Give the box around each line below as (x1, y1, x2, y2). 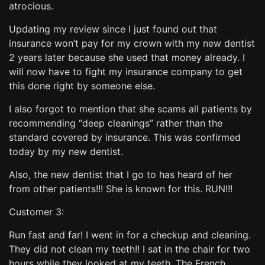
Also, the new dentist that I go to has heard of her (9, 168, 232, 180)
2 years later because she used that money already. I (9, 51, 245, 63)
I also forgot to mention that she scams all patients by (9, 102, 252, 115)
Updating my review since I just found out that (9, 22, 217, 35)
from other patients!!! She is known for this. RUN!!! (9, 182, 232, 195)
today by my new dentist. (9, 145, 123, 157)
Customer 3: (9, 205, 64, 218)
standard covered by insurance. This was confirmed (9, 131, 241, 143)
